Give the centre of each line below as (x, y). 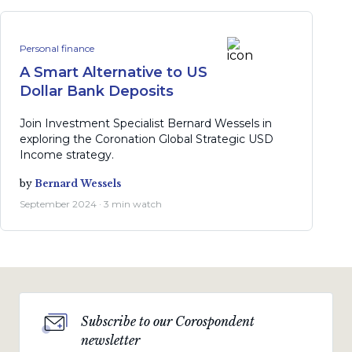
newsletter (110, 340)
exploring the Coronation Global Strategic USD (147, 139)
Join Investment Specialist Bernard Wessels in (146, 123)
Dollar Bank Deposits (97, 91)
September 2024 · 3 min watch (91, 204)
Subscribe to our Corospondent (168, 321)
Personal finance (57, 48)
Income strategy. (67, 154)
